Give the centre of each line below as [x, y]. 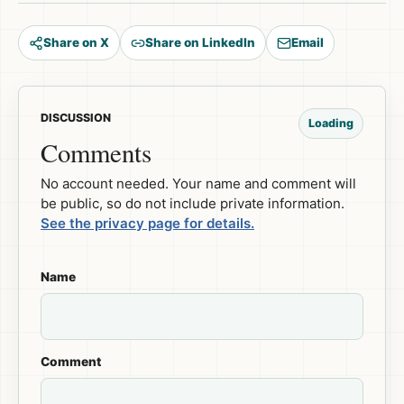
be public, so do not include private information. [193, 204]
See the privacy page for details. [147, 224]
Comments [96, 153]
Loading [331, 124]
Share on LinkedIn [200, 43]
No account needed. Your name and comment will [198, 184]
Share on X [76, 43]
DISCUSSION [76, 118]
